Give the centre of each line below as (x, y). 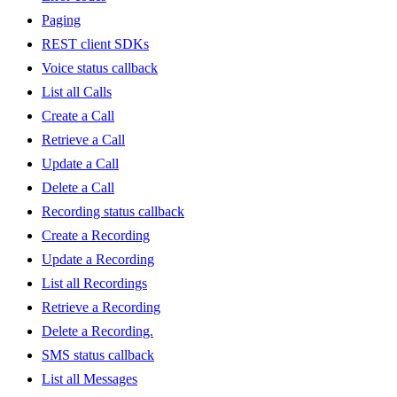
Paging (61, 20)
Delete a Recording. (97, 331)
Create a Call (78, 116)
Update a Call (80, 164)
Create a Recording (96, 236)
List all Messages (90, 379)
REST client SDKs (95, 44)
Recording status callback (113, 212)
